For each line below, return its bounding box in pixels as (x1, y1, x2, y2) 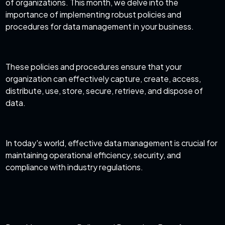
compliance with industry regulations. (6, 162, 144, 173)
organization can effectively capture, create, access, (6, 73, 201, 84)
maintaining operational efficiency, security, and (6, 150, 181, 161)
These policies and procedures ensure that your (6, 61, 182, 72)
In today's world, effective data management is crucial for (6, 138, 218, 149)
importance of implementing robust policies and (6, 9, 182, 20)
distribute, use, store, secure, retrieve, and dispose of (6, 85, 203, 96)
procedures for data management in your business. (6, 21, 196, 32)
